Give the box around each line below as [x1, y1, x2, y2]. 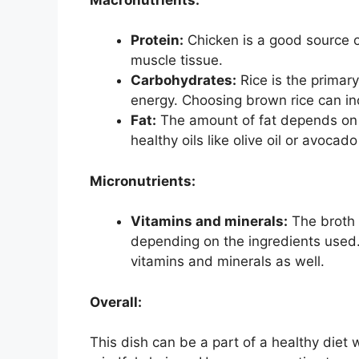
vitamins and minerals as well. [131, 253, 325, 270]
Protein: [131, 32, 184, 49]
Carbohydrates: [131, 72, 236, 89]
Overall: [90, 293, 142, 310]
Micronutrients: [90, 172, 196, 189]
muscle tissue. [131, 52, 223, 69]
